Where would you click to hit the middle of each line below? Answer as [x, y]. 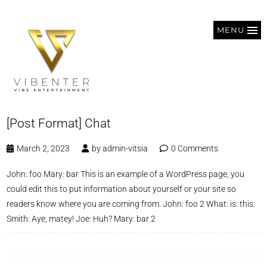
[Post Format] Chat [58, 123]
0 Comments [194, 148]
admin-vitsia [125, 148]
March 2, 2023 [43, 148]
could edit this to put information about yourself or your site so [121, 189]
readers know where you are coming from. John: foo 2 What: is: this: [131, 204]
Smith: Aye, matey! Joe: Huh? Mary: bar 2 [81, 219]
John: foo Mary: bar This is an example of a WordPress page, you [125, 174]
